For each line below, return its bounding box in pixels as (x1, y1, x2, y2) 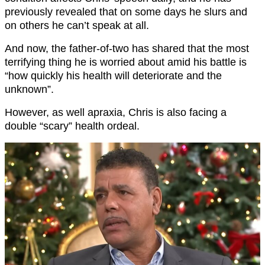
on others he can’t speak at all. (5, 19, 149, 31)
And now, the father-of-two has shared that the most (5, 42, 249, 54)
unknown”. (5, 83, 54, 95)
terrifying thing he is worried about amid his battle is (5, 56, 247, 68)
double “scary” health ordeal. (5, 119, 140, 132)
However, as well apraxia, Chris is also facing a (5, 106, 227, 118)
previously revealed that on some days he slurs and (5, 5, 247, 18)
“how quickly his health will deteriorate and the (5, 69, 222, 82)
